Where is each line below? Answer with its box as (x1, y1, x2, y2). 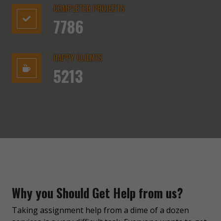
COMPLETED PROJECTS (53, 2, 125, 14)
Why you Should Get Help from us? (12, 184, 183, 202)
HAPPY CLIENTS (53, 52, 103, 64)
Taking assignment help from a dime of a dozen (12, 205, 189, 216)
